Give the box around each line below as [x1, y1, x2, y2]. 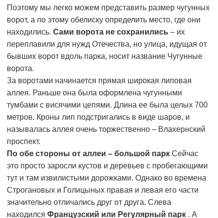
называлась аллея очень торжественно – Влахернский [7, 125, 205, 134]
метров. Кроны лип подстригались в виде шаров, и [7, 113, 190, 122]
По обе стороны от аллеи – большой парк [7, 149, 172, 158]
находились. [7, 28, 51, 36]
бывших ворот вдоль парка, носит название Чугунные [7, 52, 202, 61]
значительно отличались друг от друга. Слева [7, 198, 171, 207]
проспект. [7, 137, 40, 146]
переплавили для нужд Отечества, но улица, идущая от [7, 40, 207, 49]
